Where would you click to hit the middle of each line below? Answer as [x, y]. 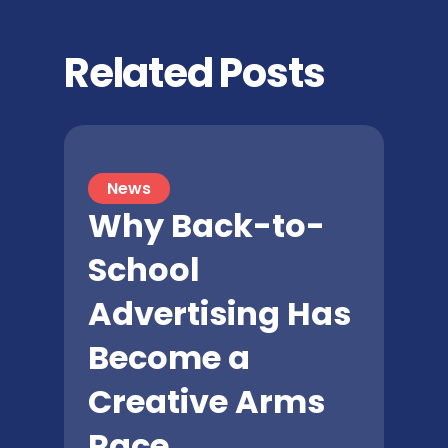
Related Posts [194, 72]
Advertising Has [219, 314]
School [144, 270]
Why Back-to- [206, 226]
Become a [169, 358]
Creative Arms [206, 402]
